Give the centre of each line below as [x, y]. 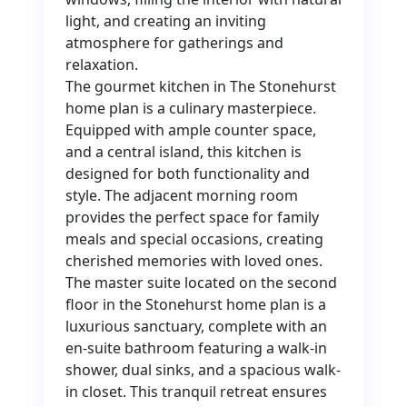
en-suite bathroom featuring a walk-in [196, 348]
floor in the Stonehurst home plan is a [196, 305]
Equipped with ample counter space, [191, 130]
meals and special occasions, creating [194, 239]
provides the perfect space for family [192, 218]
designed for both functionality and [188, 174]
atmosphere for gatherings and [174, 43]
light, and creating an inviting [166, 21]
